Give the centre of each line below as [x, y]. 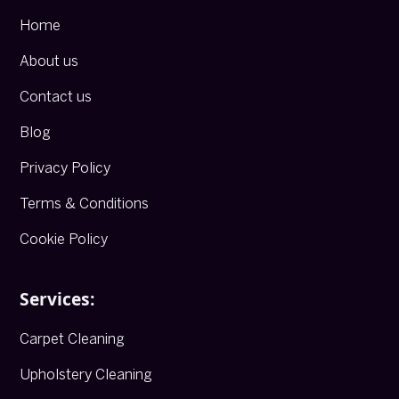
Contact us [56, 97]
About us [49, 61]
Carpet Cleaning [72, 339]
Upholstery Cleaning [86, 375]
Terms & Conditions [85, 204]
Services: [57, 298]
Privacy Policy [65, 168]
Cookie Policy [64, 240]
